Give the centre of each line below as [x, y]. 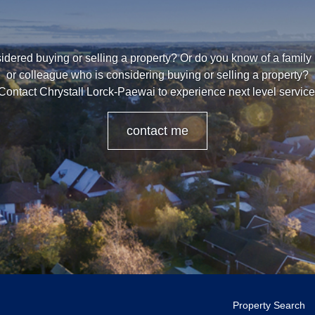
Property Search [269, 305]
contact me [157, 130]
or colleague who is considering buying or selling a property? [157, 75]
